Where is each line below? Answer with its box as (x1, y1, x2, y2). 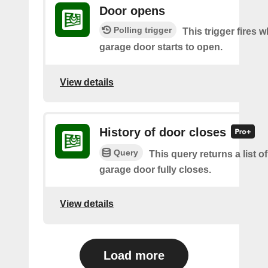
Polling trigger (114, 25, 172, 35)
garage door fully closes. (99, 164, 211, 175)
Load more (103, 248, 165, 262)
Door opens (99, 4, 165, 17)
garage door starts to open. (99, 42, 223, 52)
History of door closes (99, 126, 226, 139)
